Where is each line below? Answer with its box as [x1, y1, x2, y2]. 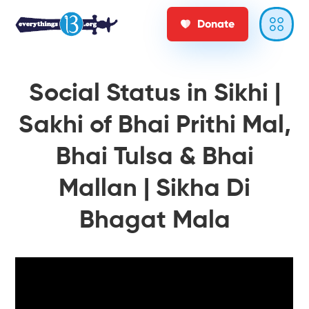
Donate [197, 17, 235, 30]
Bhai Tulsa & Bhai [55, 145, 254, 170]
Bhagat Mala [79, 208, 230, 233]
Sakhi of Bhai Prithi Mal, [18, 113, 291, 138]
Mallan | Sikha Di [59, 177, 250, 201]
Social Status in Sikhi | [28, 81, 281, 106]
